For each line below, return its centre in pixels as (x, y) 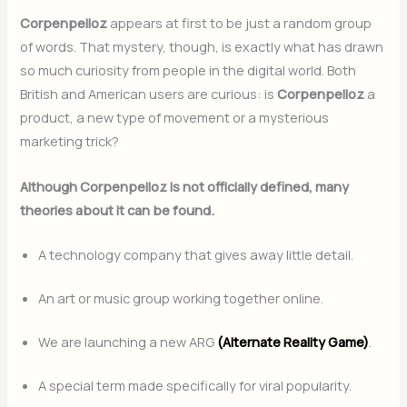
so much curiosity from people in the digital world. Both (189, 70)
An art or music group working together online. (181, 298)
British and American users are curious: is (149, 94)
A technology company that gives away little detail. (196, 255)
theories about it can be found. (118, 209)
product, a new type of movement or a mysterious (175, 118)
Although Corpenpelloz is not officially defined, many (185, 186)
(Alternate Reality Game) (293, 341)
